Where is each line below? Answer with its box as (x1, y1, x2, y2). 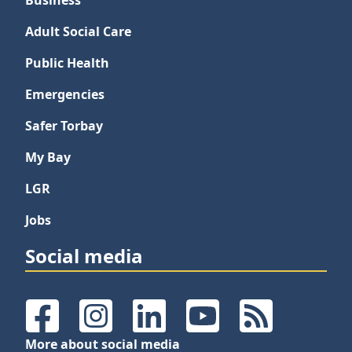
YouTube (201, 315, 253, 333)
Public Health (25, 54, 109, 71)
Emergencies (25, 86, 104, 103)
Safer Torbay (25, 117, 103, 134)
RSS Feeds (255, 315, 315, 333)
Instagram (94, 315, 157, 333)
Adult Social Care (25, 23, 131, 40)
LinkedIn (148, 315, 200, 333)
